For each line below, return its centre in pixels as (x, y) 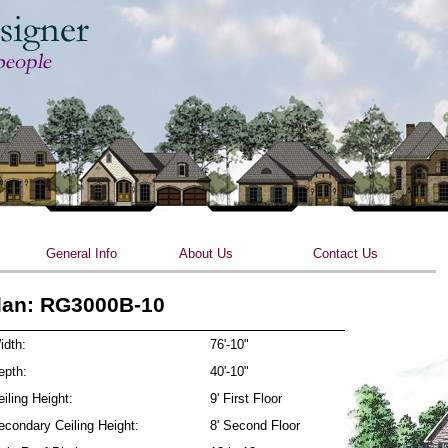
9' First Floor (245, 398)
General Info (81, 253)
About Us (206, 253)
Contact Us (345, 253)
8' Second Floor (254, 425)
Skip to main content (205, 12)
